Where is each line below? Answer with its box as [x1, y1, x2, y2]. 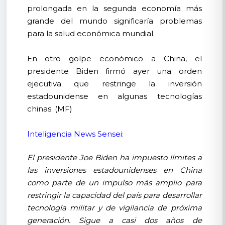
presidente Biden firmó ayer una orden [27, 66, 202, 76]
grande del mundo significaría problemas [27, 16, 202, 26]
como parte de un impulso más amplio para [27, 177, 202, 187]
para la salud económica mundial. [27, 28, 155, 38]
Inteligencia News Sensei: [27, 129, 124, 139]
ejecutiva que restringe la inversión [27, 78, 202, 88]
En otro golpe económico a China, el [27, 53, 202, 63]
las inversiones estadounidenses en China [27, 165, 202, 175]
